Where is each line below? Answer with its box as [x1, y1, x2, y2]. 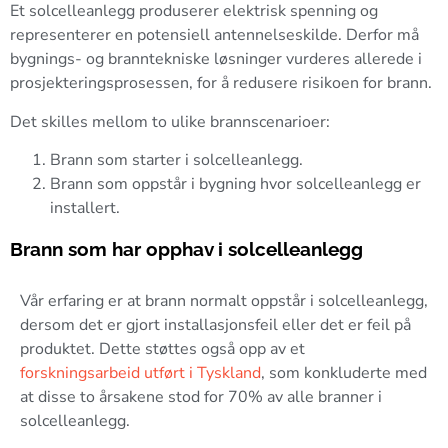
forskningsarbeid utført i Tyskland [20, 362, 261, 385]
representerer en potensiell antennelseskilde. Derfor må [10, 24, 419, 47]
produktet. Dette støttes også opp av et [20, 338, 305, 361]
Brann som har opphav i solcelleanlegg [10, 238, 363, 261]
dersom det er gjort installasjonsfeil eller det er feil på [20, 314, 411, 337]
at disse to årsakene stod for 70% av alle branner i [20, 386, 382, 409]
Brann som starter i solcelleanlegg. [50, 149, 303, 172]
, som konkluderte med [261, 362, 427, 385]
